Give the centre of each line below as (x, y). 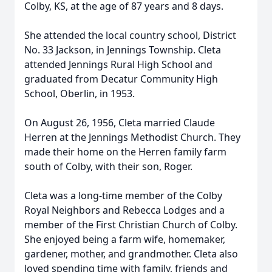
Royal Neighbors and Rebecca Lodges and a (124, 210)
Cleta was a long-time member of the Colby (123, 195)
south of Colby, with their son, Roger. (108, 166)
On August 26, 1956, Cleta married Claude (120, 123)
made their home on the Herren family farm (125, 152)
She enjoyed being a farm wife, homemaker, (125, 239)
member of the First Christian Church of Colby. (131, 225)
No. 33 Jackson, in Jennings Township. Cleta (123, 50)
